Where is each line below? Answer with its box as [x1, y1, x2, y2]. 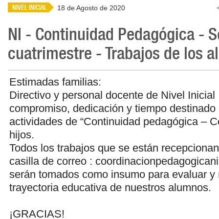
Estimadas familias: [9, 76, 101, 88]
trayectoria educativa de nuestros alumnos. [9, 181, 211, 194]
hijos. [9, 129, 34, 141]
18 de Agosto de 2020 [57, 4, 125, 12]
